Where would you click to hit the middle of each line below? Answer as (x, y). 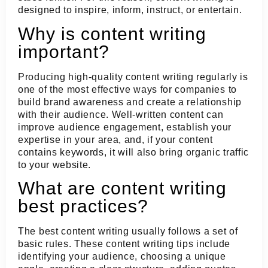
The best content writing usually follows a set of (128, 232)
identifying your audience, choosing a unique (122, 257)
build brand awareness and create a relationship (130, 102)
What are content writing (122, 188)
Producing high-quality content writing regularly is (133, 77)
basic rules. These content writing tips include (124, 244)
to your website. (55, 165)
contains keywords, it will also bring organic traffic (134, 152)
